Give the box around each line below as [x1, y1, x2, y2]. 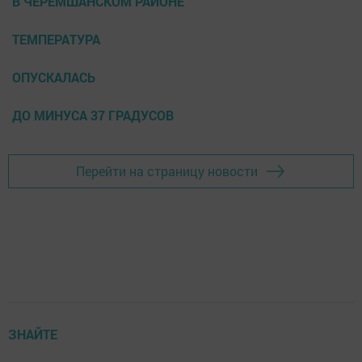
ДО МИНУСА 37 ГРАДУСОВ [12, 106, 174, 124]
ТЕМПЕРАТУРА [12, 30, 100, 48]
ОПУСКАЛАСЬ [12, 68, 95, 86]
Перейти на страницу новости [76, 162, 258, 180]
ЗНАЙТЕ [8, 325, 57, 343]
